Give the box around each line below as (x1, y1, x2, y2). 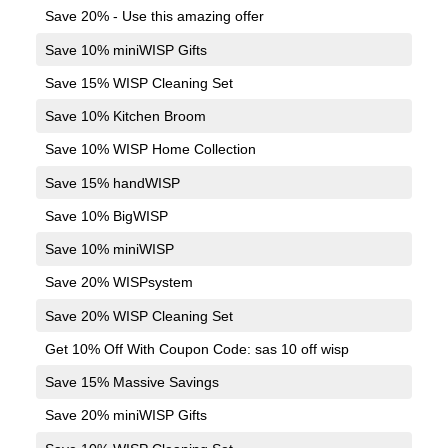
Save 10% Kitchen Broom (44, 108, 206, 125)
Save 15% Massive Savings (44, 374, 219, 391)
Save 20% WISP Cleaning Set (44, 307, 233, 324)
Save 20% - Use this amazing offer (44, 8, 264, 25)
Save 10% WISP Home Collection (44, 141, 256, 158)
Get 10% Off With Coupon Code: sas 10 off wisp (44, 340, 349, 357)
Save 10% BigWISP (44, 207, 168, 224)
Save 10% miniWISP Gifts (44, 41, 207, 58)
